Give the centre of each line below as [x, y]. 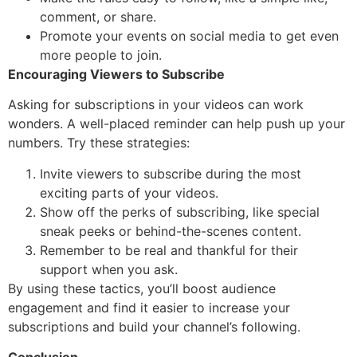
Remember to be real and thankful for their [169, 250]
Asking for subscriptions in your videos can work [156, 105]
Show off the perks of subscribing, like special [180, 212]
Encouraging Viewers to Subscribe [116, 74]
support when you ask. [109, 269]
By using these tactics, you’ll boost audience [142, 288]
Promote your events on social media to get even [189, 35]
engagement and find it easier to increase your [149, 307]
